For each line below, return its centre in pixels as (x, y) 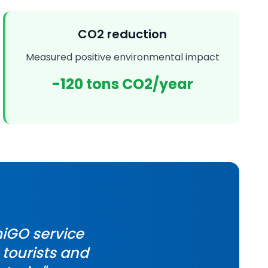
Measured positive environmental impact (122, 57)
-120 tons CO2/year (122, 84)
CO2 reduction (123, 34)
